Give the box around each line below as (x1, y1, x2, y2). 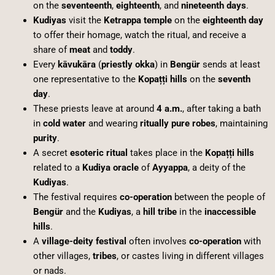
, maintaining (215, 117, 268, 129)
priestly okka (101, 58, 155, 70)
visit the (66, 14, 104, 26)
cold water (42, 117, 86, 129)
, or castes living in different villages (116, 250, 264, 261)
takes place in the (127, 147, 205, 158)
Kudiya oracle (82, 161, 139, 173)
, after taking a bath (182, 103, 261, 114)
